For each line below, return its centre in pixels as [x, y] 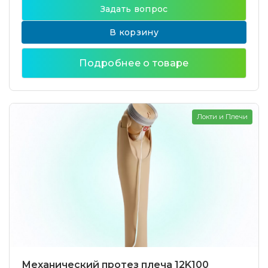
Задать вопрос [134, 9]
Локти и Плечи [222, 117]
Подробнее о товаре [134, 63]
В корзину [134, 32]
